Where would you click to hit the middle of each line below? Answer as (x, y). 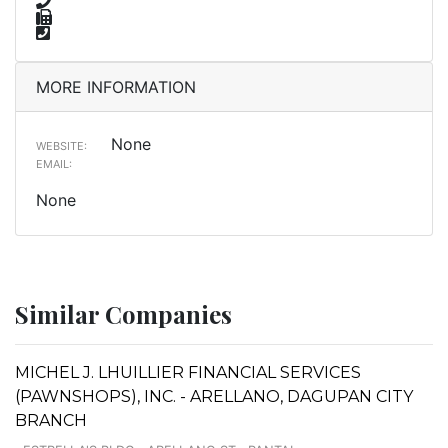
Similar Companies (123, 313)
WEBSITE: (61, 145)
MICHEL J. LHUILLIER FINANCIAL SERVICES (188, 372)
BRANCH (51, 420)
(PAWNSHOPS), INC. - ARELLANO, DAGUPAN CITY (214, 396)
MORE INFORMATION (116, 86)
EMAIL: (54, 163)
